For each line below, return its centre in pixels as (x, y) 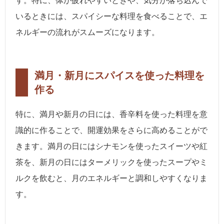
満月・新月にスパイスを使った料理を (119, 76)
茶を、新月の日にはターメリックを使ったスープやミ (111, 162)
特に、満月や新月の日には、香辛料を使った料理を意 (111, 114)
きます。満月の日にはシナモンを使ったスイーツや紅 (111, 146)
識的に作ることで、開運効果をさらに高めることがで (111, 130)
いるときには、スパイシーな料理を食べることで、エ (111, 16)
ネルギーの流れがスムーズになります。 (87, 32)
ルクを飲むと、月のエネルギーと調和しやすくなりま (111, 178)
